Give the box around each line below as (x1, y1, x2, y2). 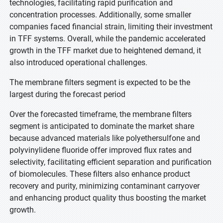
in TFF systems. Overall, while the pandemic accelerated (9, 34, 206, 43)
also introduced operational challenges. (9, 58, 147, 67)
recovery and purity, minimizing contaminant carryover (9, 181, 200, 191)
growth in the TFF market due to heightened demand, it (9, 46, 201, 55)
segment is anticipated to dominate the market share (9, 121, 194, 131)
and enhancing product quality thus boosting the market (9, 193, 206, 203)
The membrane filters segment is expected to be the (9, 78, 190, 87)
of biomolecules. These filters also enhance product (9, 169, 190, 179)
